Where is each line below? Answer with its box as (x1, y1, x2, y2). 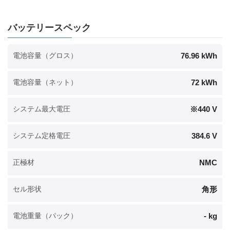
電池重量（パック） (13, 212, 78, 220)
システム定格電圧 (13, 131, 70, 140)
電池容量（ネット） (13, 78, 78, 87)
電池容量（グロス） (13, 51, 78, 60)
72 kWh (191, 78, 217, 87)
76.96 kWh (181, 51, 217, 60)
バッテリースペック (8, 22, 91, 33)
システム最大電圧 (13, 105, 70, 113)
